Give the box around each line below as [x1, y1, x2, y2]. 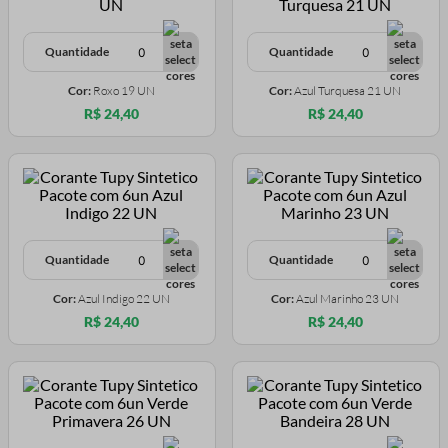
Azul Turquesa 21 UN [294, 83, 401, 99]
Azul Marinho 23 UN [296, 291, 399, 307]
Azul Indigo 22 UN [77, 291, 170, 307]
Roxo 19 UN [92, 83, 155, 99]
